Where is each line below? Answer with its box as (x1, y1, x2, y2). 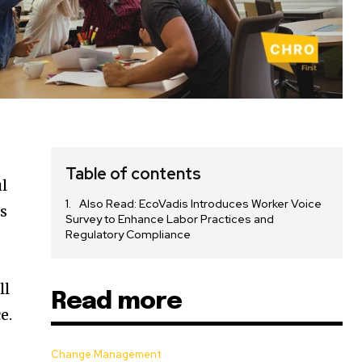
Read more (51, 289, 183, 315)
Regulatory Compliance (65, 227, 192, 242)
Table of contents (65, 163, 202, 185)
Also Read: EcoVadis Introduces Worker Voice (79, 196, 322, 212)
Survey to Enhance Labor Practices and (65, 212, 275, 227)
